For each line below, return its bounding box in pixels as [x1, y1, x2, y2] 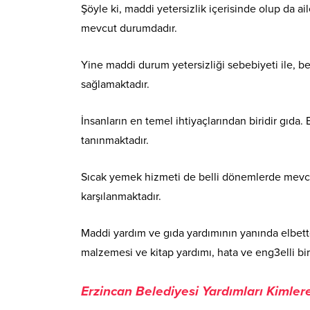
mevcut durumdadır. [81, 21, 177, 35]
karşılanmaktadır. [81, 189, 161, 203]
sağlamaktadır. [81, 77, 149, 91]
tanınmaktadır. [81, 133, 149, 147]
